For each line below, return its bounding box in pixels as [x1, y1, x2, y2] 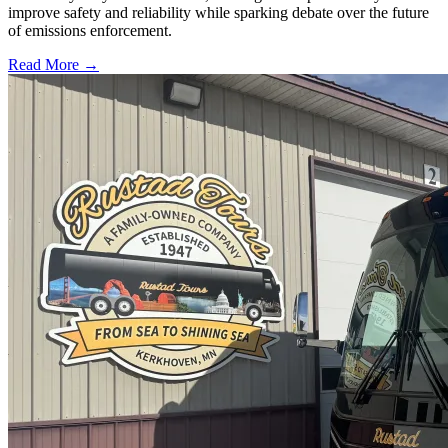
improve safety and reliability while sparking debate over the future [8, 4, 429, 22]
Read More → [8, 56, 99, 74]
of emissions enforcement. [8, 22, 172, 40]
